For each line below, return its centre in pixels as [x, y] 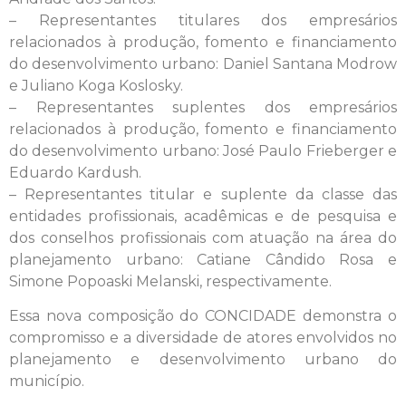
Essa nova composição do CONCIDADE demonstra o [203, 316]
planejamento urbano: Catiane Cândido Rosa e [203, 259]
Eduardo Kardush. [75, 172]
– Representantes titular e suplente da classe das [203, 194]
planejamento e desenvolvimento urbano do [203, 360]
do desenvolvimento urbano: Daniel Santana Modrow [203, 63]
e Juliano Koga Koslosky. [96, 85]
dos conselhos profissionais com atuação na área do [203, 237]
